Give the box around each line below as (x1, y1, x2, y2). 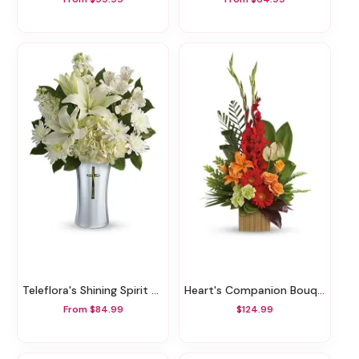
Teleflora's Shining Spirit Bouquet (29, 283, 151, 298)
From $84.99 (63, 302, 123, 316)
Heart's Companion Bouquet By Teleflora (192, 283, 317, 298)
